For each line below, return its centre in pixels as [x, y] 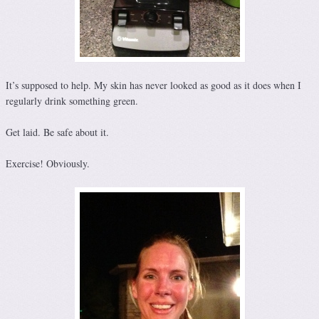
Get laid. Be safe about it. [57, 132]
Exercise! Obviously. [48, 164]
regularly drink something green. [72, 101]
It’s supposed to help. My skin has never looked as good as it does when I [153, 85]
